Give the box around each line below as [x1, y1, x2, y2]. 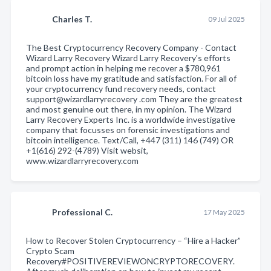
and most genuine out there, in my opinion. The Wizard [26, 103, 232, 114]
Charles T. [52, 13, 92, 24]
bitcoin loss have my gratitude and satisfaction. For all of [26, 73, 237, 83]
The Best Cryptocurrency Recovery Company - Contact [26, 42, 237, 53]
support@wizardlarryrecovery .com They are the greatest [26, 93, 243, 104]
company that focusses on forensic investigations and [26, 124, 230, 135]
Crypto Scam [26, 245, 74, 256]
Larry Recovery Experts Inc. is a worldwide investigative [26, 114, 235, 125]
